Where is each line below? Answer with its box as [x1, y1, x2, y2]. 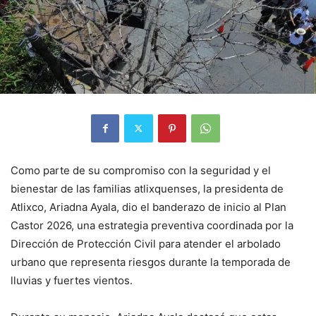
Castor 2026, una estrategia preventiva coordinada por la [11, 218, 293, 232]
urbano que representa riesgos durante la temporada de [11, 255, 291, 269]
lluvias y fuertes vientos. [11, 273, 133, 287]
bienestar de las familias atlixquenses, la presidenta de [11, 181, 284, 195]
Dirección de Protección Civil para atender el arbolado [11, 236, 281, 250]
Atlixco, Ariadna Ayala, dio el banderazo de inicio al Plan [11, 200, 286, 214]
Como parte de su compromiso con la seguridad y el [11, 163, 271, 177]
